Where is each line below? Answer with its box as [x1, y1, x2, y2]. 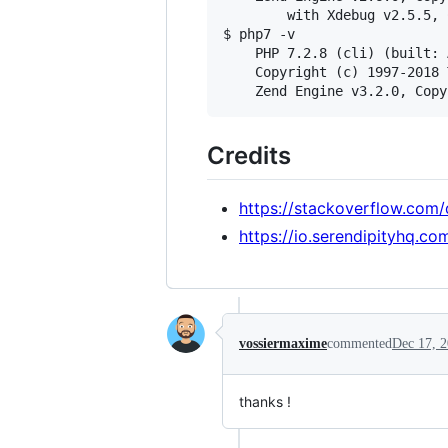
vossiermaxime [239, 335, 327, 351]
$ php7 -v [223, 26, 295, 43]
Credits [207, 141, 291, 171]
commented [327, 335, 392, 351]
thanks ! [239, 392, 291, 410]
